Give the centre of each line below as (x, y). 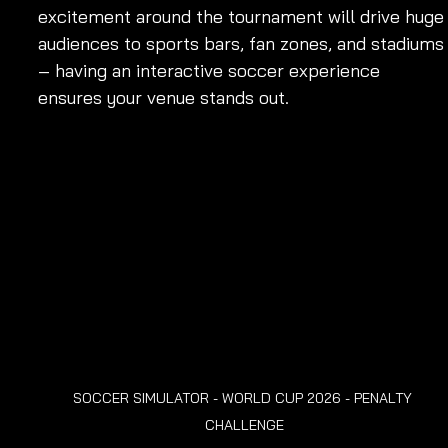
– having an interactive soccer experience (211, 71)
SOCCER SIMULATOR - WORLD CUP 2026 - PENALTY (244, 398)
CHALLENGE (244, 425)
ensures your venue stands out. (163, 98)
